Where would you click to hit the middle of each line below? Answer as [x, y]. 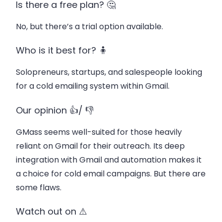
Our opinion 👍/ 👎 [55, 110]
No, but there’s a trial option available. [89, 26]
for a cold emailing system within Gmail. [93, 86]
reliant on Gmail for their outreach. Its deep [100, 146]
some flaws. [39, 187]
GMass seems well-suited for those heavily [99, 132]
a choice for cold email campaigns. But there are [111, 173]
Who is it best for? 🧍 [62, 51]
